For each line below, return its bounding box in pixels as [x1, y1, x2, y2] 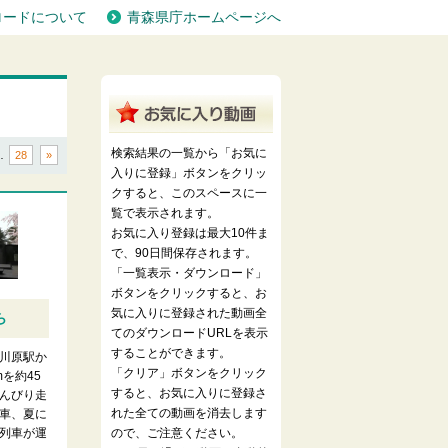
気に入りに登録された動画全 [111, 306, 267, 320]
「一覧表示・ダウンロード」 [111, 266, 267, 280]
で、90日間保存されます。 [111, 246, 257, 260]
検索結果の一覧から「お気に [111, 146, 267, 160]
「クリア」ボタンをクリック [111, 366, 267, 380]
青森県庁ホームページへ [127, 9, 281, 25]
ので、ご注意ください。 [111, 426, 243, 440]
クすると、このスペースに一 [111, 186, 267, 200]
